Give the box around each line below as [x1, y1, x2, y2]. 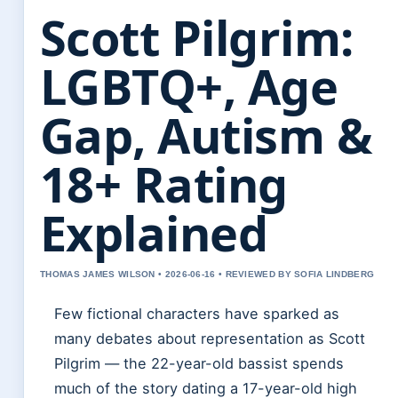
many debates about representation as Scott [54, 330, 365, 348]
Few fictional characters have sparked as [54, 305, 339, 323]
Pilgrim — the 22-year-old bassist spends [54, 354, 344, 373]
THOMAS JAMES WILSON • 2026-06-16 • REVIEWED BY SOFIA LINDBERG [40, 269, 375, 280]
